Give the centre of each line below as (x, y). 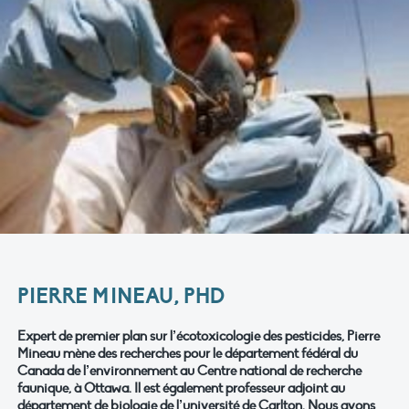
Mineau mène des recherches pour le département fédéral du (188, 354)
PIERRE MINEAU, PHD (121, 297)
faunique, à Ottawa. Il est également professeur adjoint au (181, 388)
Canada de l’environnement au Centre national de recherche (189, 371)
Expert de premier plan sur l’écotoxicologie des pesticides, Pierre (199, 336)
